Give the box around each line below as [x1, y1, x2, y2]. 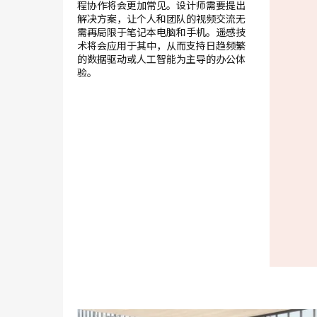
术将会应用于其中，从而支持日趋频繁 [77, 38, 246, 53]
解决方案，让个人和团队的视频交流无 [77, 11, 246, 26]
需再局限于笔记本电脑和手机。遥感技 [77, 25, 246, 40]
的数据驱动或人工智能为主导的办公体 [77, 52, 246, 67]
